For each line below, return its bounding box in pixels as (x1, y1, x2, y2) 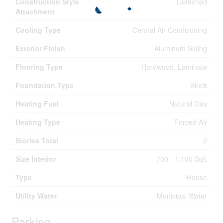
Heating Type (15, 117, 61, 127)
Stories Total (15, 135, 59, 145)
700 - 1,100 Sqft (156, 154, 208, 164)
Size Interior (15, 154, 56, 164)
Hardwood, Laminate (141, 62, 208, 72)
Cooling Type (15, 25, 61, 35)
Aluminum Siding (154, 43, 208, 53)
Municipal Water (157, 191, 208, 201)
